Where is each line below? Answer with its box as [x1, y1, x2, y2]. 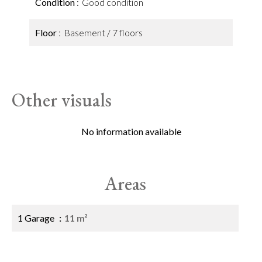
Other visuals [12, 88, 112, 112]
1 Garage [18, 212, 56, 223]
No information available [81, 126, 181, 137]
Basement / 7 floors [64, 27, 143, 38]
